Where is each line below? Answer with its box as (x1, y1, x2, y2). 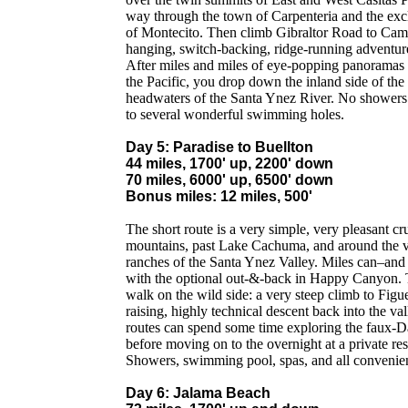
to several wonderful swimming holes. (126, 107, 344, 122)
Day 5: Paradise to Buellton (126, 139, 313, 155)
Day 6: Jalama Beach (126, 385, 270, 401)
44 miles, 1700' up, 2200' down (126, 156, 333, 171)
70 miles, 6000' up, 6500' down (126, 172, 333, 188)
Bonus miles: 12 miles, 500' (126, 189, 312, 204)
